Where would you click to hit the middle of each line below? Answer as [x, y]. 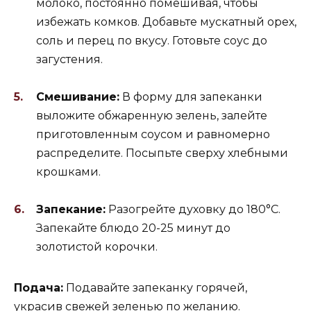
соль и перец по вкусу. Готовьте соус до [152, 40]
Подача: [39, 287]
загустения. [69, 59]
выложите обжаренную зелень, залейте [152, 115]
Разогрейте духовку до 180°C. [193, 209]
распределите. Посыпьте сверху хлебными [162, 153]
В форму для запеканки [191, 96]
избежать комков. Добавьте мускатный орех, [166, 22]
